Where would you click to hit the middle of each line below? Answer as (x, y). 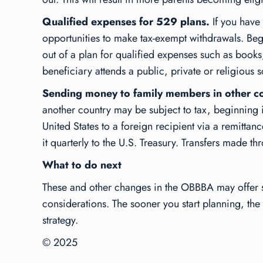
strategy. (60, 220)
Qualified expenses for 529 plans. (127, 21)
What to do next (82, 165)
